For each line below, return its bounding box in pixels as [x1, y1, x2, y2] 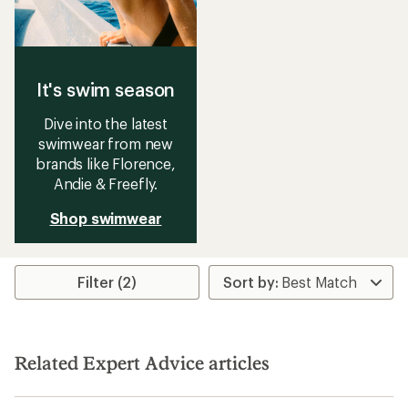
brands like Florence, [36, 155, 176, 172]
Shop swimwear [49, 209, 162, 227]
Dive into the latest [44, 115, 168, 132]
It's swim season [36, 78, 176, 100]
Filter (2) [77, 273, 138, 291]
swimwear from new [37, 135, 174, 152]
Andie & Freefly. [53, 175, 158, 192]
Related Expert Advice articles [15, 352, 270, 373]
